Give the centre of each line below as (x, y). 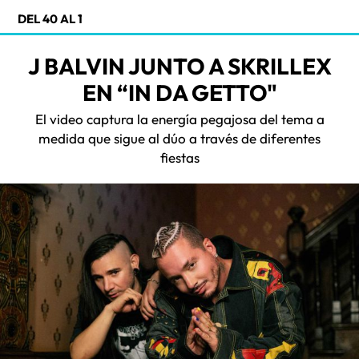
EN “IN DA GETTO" (179, 92)
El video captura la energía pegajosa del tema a (179, 119)
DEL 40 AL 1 (50, 18)
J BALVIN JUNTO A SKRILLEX (179, 66)
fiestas (179, 157)
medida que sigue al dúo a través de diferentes (179, 138)
